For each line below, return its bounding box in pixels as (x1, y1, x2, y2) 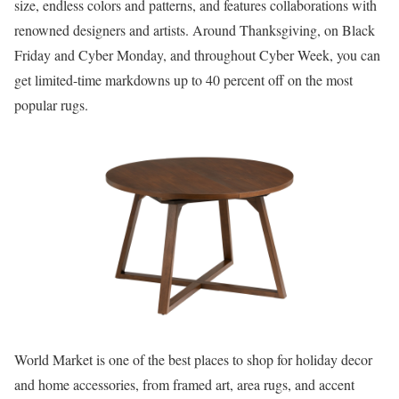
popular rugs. (14, 95, 88, 114)
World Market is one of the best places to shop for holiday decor (14, 350, 372, 369)
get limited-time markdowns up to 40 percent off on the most (14, 70, 353, 89)
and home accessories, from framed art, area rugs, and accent (14, 375, 354, 394)
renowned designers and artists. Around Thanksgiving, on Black (14, 20, 375, 39)
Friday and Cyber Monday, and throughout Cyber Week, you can (14, 45, 380, 64)
